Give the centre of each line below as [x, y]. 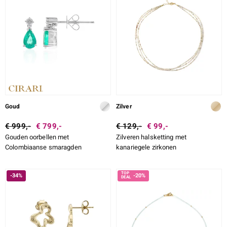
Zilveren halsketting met [152, 137]
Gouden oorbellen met [37, 137]
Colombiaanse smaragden [43, 147]
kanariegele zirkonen [146, 147]
